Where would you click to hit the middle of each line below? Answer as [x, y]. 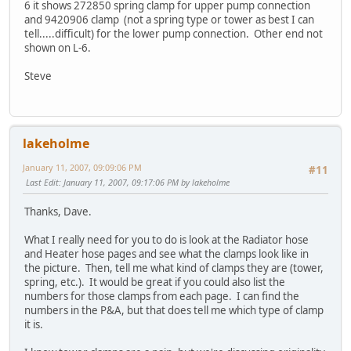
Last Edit [42, 182]
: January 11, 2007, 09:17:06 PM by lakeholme [144, 182]
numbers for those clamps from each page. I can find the [162, 297]
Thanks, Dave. [58, 212]
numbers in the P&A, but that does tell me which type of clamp [174, 311]
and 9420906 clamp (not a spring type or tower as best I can [169, 20]
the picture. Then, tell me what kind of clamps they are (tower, [174, 268]
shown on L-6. [58, 48]
